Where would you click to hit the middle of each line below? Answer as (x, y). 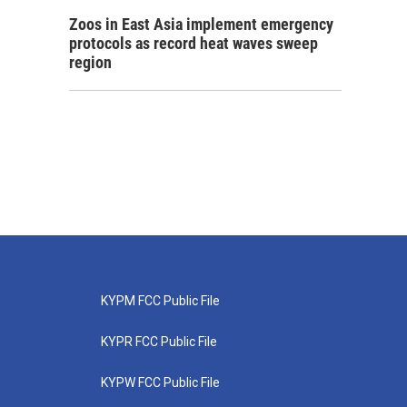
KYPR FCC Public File (159, 342)
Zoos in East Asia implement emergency (201, 24)
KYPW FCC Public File (160, 382)
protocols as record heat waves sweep (194, 43)
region (90, 62)
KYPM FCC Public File (160, 301)
